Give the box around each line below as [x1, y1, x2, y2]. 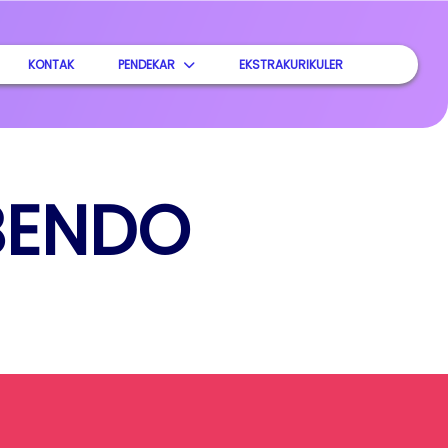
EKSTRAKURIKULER [239, 55, 344, 73]
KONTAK [28, 55, 75, 73]
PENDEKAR [118, 55, 176, 73]
